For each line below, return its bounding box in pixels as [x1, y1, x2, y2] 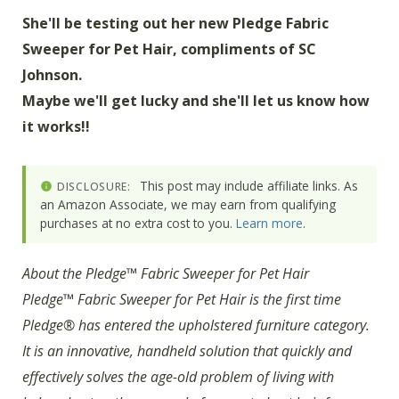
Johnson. [22, 64, 82, 85]
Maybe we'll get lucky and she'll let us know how [22, 90, 370, 110]
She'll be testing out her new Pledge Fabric [22, 12, 329, 33]
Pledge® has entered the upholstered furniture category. [22, 315, 370, 336]
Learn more [236, 215, 303, 232]
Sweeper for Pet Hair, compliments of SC [22, 38, 316, 59]
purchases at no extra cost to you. [40, 215, 236, 232]
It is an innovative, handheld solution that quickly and [22, 341, 352, 362]
